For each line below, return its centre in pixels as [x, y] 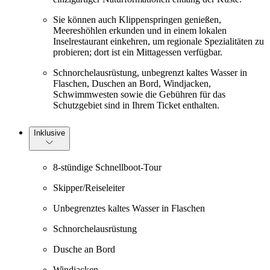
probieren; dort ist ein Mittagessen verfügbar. [138, 52]
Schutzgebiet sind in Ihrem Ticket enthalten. [136, 105]
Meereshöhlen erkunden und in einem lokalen [140, 30]
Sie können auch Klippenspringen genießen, [137, 19]
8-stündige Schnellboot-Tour [107, 168]
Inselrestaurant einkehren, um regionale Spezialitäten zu [159, 41]
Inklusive [49, 133]
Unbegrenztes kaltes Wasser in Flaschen [129, 209]
